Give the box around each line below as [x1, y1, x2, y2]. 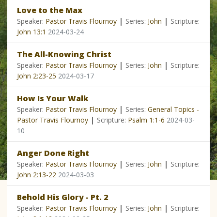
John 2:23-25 [17, 71, 56, 81]
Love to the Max [17, 5, 82, 16]
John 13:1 [17, 27, 46, 37]
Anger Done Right [17, 148, 89, 159]
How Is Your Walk [17, 93, 89, 104]
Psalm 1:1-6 [128, 115, 165, 125]
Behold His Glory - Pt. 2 [17, 192, 108, 203]
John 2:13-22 [17, 170, 56, 180]
